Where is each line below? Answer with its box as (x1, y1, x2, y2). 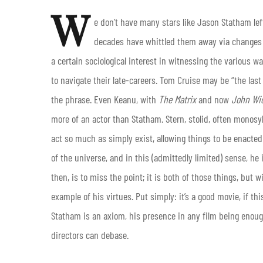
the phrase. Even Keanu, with (51, 92, 159, 106)
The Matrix (159, 92, 196, 106)
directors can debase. (51, 228, 131, 241)
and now (196, 92, 231, 106)
